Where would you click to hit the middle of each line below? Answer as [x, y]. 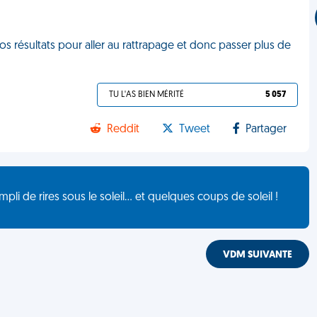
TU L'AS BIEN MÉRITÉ [147, 95]
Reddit [123, 129]
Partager [266, 129]
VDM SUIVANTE [258, 255]
